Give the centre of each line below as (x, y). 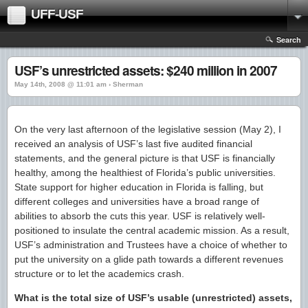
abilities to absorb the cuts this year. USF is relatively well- (140, 216)
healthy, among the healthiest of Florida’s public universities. (145, 173)
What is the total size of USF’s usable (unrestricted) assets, (153, 298)
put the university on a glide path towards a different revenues (149, 259)
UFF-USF (57, 14)
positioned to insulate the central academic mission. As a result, (152, 230)
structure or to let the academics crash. (99, 274)
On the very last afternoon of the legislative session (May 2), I (148, 129)
